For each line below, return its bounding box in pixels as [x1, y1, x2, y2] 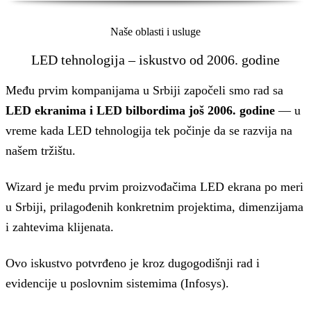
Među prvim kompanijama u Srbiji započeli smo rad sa [6, 83, 283, 98]
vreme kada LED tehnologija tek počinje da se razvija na [6, 124, 292, 138]
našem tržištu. [6, 144, 76, 158]
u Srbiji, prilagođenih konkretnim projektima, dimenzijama [6, 199, 303, 214]
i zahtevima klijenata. [6, 219, 114, 234]
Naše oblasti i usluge [110, 25, 201, 37]
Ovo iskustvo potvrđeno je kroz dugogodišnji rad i [6, 255, 260, 270]
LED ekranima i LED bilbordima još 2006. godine [6, 103, 275, 118]
